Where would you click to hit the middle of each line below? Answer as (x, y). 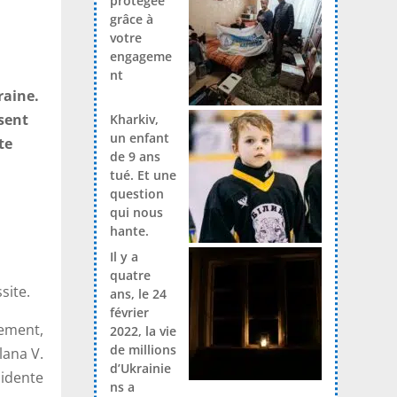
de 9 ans (135, 156)
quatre (130, 275)
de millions (143, 349)
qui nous (136, 212)
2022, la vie (143, 331)
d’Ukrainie (140, 368)
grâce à (131, 19)
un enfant (139, 137)
